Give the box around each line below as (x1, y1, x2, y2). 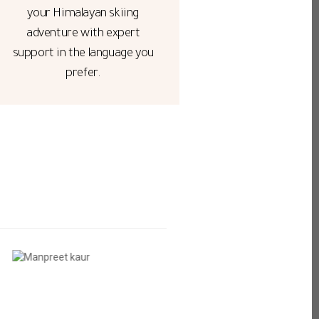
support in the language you (12, 48, 154, 61)
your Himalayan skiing (27, 8, 140, 21)
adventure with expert (26, 28, 140, 41)
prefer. (66, 68, 101, 81)
